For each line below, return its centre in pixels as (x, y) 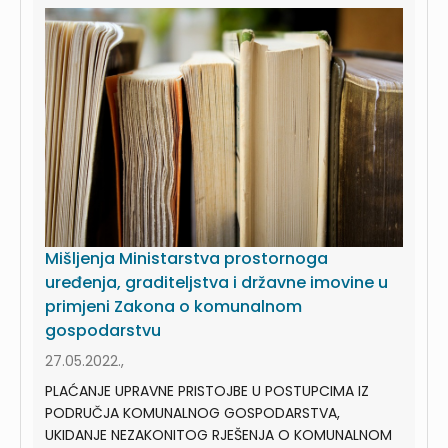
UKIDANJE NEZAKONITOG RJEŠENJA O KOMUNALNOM (218, 434)
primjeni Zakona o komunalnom (173, 306)
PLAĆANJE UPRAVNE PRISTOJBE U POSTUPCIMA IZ (207, 390)
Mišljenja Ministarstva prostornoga (186, 258)
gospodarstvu (103, 330)
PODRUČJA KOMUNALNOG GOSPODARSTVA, (192, 412)
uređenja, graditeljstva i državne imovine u (216, 282)
